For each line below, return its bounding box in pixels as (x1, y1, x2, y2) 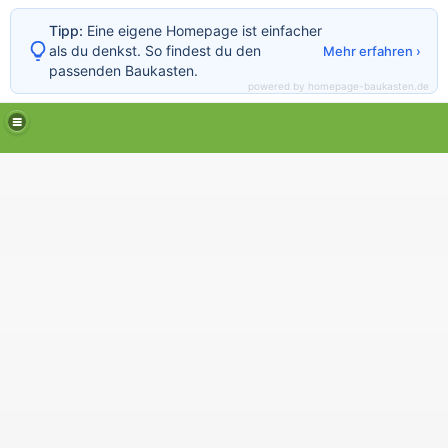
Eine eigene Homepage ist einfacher (83, 22, 322, 39)
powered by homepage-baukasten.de (248, 80, 429, 92)
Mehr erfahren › (323, 43, 421, 59)
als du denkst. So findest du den (49, 42, 261, 59)
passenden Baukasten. (49, 62, 198, 79)
